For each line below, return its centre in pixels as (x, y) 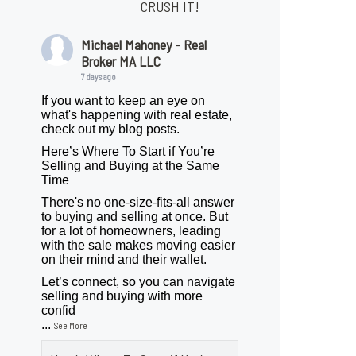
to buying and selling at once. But (135, 217)
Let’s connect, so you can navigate (139, 282)
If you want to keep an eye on (124, 101)
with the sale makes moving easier (139, 246)
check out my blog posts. (111, 130)
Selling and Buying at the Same (131, 166)
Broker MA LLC (121, 62)
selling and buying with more (122, 296)
